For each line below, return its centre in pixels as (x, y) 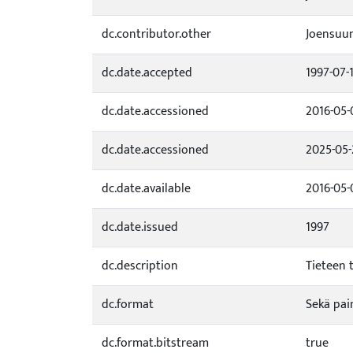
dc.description (140, 266)
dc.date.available (146, 189)
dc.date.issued (140, 227)
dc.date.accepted (147, 73)
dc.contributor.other (156, 34)
